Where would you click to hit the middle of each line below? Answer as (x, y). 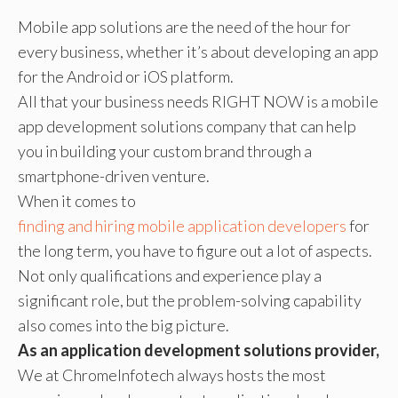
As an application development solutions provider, (199, 350)
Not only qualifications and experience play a (170, 275)
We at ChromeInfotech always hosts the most (172, 374)
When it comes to (77, 200)
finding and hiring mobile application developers (182, 225)
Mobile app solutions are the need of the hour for (184, 26)
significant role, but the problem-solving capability (190, 300)
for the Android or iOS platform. (126, 76)
